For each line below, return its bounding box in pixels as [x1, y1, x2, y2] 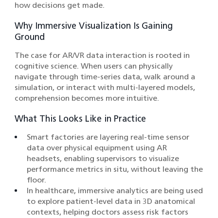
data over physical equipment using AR [27, 143, 167, 153]
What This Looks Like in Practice [15, 113, 146, 125]
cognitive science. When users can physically [15, 61, 173, 71]
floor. [27, 175, 46, 185]
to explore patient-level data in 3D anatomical [27, 197, 195, 206]
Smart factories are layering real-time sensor [27, 132, 189, 142]
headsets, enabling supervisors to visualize [27, 154, 179, 163]
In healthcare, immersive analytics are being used [27, 186, 203, 196]
